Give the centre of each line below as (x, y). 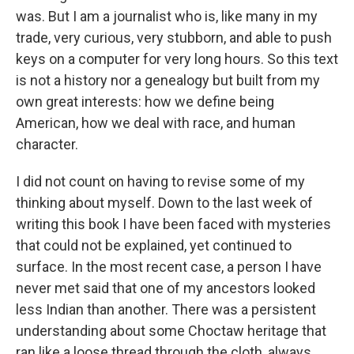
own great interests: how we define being (145, 102)
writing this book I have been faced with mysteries (173, 224)
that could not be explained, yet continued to (154, 245)
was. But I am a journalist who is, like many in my (167, 16)
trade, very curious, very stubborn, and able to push (174, 38)
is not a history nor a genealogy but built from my (168, 80)
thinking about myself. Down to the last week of (164, 203)
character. (47, 144)
